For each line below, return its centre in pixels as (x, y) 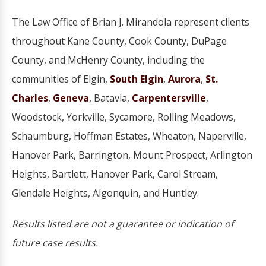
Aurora (184, 79)
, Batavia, (110, 98)
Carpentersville (169, 98)
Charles (30, 98)
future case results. (55, 243)
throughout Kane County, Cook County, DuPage (119, 41)
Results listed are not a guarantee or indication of (123, 224)
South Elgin (137, 79)
